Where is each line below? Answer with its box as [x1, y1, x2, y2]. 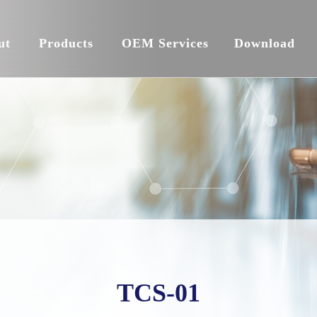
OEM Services [122, 36, 209, 50]
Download [234, 36, 295, 50]
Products [39, 36, 93, 50]
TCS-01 [117, 279, 200, 307]
